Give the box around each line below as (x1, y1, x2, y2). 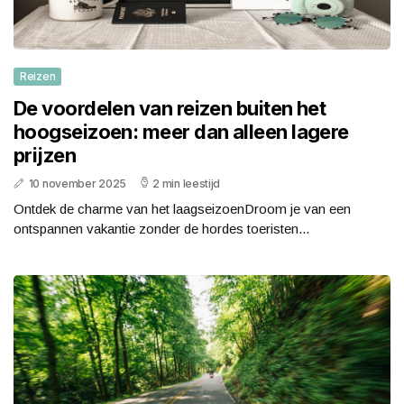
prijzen (14, 143, 77, 168)
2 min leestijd (152, 177, 221, 191)
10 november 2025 (28, 177, 126, 191)
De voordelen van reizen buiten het (14, 96, 326, 121)
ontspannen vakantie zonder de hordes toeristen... (14, 221, 309, 237)
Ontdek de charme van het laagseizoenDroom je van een (14, 201, 351, 217)
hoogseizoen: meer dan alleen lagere (14, 120, 349, 144)
